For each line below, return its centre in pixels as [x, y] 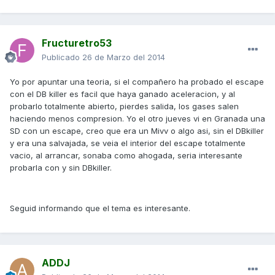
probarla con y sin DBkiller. [61, 168]
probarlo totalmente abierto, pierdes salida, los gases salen [124, 107]
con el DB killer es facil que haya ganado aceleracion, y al [122, 94]
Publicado [62, 57]
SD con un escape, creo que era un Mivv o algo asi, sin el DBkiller [137, 131]
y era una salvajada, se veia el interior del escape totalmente [128, 143]
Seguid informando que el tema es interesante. [100, 208]
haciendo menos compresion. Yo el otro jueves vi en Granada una [137, 119]
